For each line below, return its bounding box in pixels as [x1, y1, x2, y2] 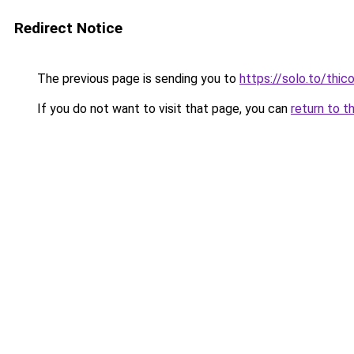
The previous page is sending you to [34, 71, 239, 86]
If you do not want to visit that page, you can [34, 101, 291, 116]
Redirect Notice [14, 19, 122, 37]
